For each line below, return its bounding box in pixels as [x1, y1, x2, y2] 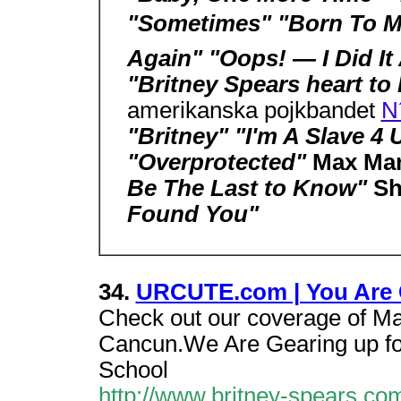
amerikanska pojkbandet [126, 98, 381, 123]
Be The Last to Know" [126, 175, 373, 200]
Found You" [126, 201, 259, 226]
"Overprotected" [126, 149, 312, 175]
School [98, 357, 168, 382]
